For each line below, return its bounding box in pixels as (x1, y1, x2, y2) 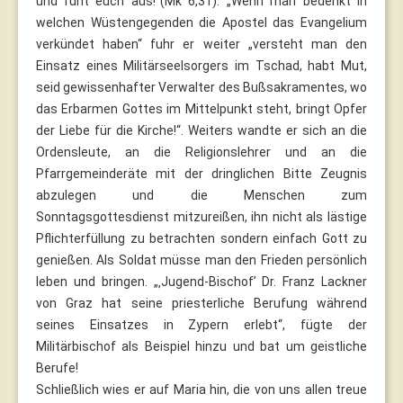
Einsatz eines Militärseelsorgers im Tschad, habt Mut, (36, 58, 367, 73)
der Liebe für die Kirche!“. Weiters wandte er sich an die (36, 122, 367, 138)
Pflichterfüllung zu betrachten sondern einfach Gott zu (36, 230, 367, 246)
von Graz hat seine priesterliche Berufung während (36, 295, 367, 310)
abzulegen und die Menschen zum (36, 187, 367, 202)
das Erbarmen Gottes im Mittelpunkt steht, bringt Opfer (36, 101, 367, 116)
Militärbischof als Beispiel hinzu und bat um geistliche (36, 338, 367, 354)
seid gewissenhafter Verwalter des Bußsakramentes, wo (36, 79, 367, 94)
